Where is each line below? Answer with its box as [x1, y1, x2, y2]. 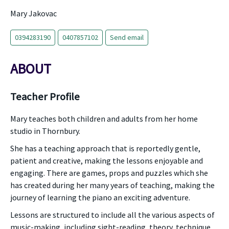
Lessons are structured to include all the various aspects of [10, 210, 215, 220]
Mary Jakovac [10, 8, 57, 18]
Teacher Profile [10, 90, 80, 103]
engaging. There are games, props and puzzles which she [10, 168, 208, 178]
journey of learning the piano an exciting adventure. [10, 192, 190, 202]
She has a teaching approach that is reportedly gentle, [10, 143, 200, 153]
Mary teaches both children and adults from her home [10, 113, 198, 124]
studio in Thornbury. [10, 126, 80, 136]
